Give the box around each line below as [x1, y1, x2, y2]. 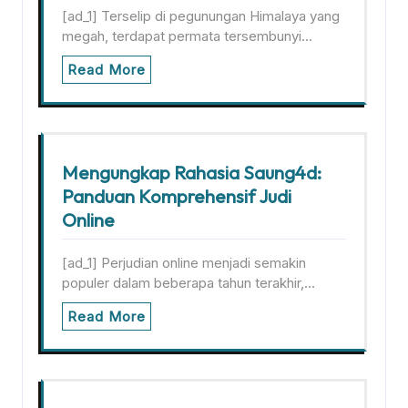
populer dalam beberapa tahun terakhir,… [62, 274, 315, 291]
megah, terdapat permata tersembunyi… [62, 27, 312, 45]
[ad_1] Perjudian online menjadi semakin [62, 254, 306, 271]
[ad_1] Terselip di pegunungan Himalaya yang [62, 7, 340, 25]
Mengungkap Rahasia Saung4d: [62, 161, 321, 184]
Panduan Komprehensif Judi [62, 185, 291, 208]
